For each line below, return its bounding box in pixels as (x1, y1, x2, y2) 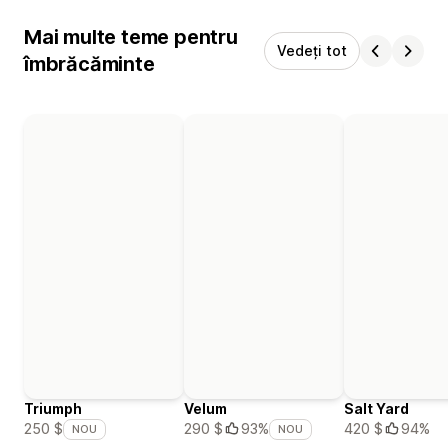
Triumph (24, 399, 82, 417)
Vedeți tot (277, 42, 347, 60)
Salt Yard (344, 399, 409, 417)
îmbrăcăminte (24, 52, 155, 77)
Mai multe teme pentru (24, 25, 238, 50)
